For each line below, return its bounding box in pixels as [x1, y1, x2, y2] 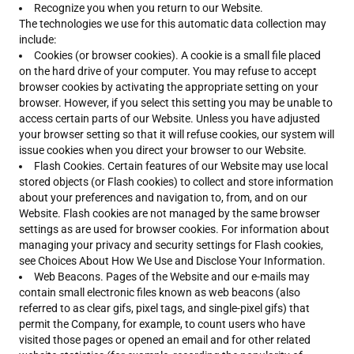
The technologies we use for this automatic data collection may [19, 17, 326, 30]
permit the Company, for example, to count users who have [19, 318, 305, 330]
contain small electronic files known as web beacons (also [19, 286, 300, 299]
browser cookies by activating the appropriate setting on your [19, 81, 318, 93]
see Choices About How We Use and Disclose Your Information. [19, 254, 326, 267]
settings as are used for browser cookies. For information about [19, 223, 330, 235]
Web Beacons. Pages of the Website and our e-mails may [34, 270, 310, 283]
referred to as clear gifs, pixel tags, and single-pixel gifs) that [19, 302, 310, 314]
